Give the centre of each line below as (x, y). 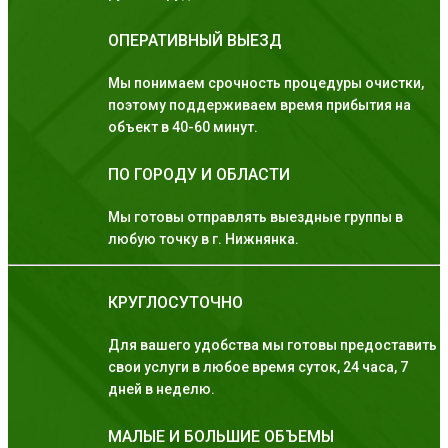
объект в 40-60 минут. (183, 127)
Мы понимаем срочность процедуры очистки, (266, 83)
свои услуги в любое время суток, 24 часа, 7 (258, 367)
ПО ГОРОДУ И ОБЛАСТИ (199, 175)
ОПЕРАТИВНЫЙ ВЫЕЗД (195, 41)
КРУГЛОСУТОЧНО (175, 303)
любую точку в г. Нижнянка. (203, 239)
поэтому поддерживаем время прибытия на (259, 105)
